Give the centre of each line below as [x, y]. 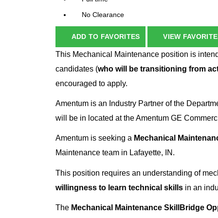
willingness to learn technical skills [119, 187]
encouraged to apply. [91, 84]
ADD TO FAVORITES [106, 37]
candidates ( [77, 69]
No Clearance [103, 15]
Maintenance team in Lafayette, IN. [115, 153]
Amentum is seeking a [95, 138]
